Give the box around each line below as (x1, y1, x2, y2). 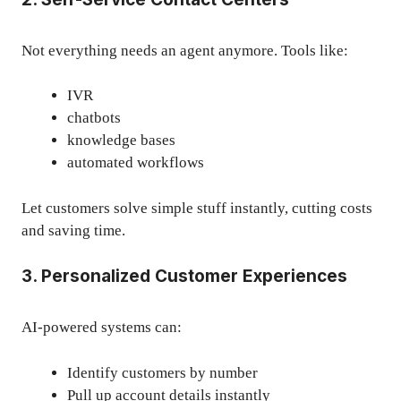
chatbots (67, 109, 121, 127)
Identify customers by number (67, 363, 258, 381)
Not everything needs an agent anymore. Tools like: (21, 41, 348, 59)
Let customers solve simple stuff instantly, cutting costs (21, 199, 372, 217)
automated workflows (67, 154, 204, 172)
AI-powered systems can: (21, 319, 182, 337)
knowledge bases (67, 132, 175, 149)
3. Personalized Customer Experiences (21, 266, 347, 287)
